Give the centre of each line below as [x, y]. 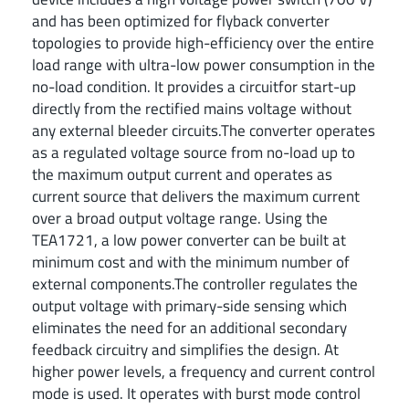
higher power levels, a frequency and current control [204, 371]
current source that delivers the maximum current [196, 195]
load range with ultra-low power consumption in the [204, 64]
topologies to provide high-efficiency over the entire [203, 42]
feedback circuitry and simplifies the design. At [185, 349]
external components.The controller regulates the [195, 283]
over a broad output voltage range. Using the [180, 217]
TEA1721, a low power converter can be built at [189, 239]
